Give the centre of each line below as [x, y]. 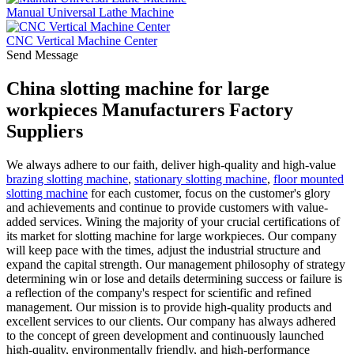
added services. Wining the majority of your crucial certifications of [173, 221]
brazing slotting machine [67, 179]
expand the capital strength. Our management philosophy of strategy [176, 264]
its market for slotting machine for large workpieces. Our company [171, 235]
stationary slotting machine [201, 179]
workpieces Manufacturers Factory [150, 109]
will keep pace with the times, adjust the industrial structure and [164, 250]
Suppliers [45, 131]
